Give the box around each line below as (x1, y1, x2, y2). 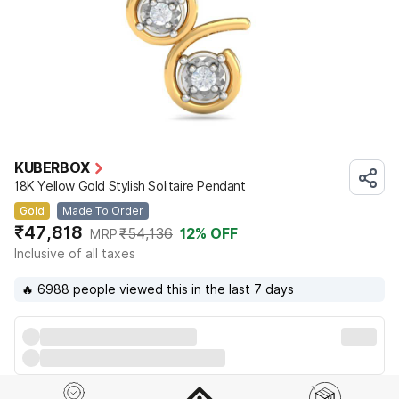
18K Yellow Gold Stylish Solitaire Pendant (14, 178, 246, 193)
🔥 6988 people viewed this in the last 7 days (21, 281, 294, 297)
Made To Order (62, 203, 143, 217)
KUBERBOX (14, 159, 90, 176)
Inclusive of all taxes (14, 246, 135, 261)
